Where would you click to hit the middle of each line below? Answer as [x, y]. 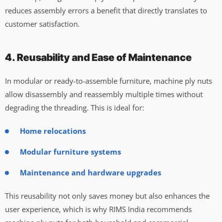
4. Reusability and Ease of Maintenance [98, 57]
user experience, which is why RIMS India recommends [98, 209]
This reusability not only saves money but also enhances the [107, 195]
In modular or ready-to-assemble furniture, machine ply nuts [109, 81]
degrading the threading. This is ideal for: [75, 107]
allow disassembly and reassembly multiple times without [104, 94]
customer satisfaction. [42, 24]
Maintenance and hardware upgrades [90, 172]
